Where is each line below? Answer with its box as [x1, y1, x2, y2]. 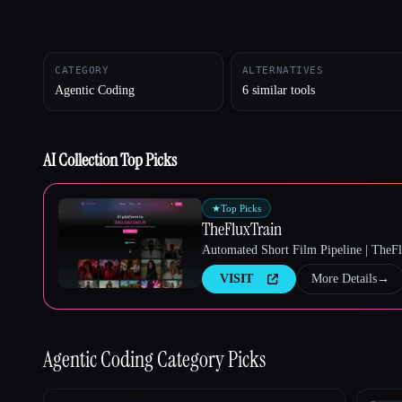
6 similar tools [241, 83, 315, 97]
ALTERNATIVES [241, 64, 324, 76]
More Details [311, 271, 377, 285]
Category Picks [157, 345, 266, 373]
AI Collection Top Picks [43, 147, 177, 171]
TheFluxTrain [202, 216, 282, 240]
